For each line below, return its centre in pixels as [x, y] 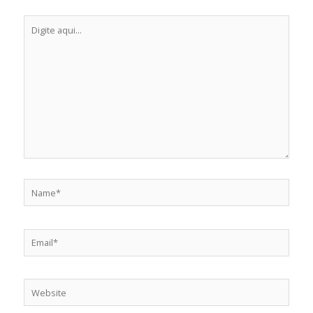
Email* [37, 236]
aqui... [36, 38]
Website [41, 286]
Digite [35, 22]
